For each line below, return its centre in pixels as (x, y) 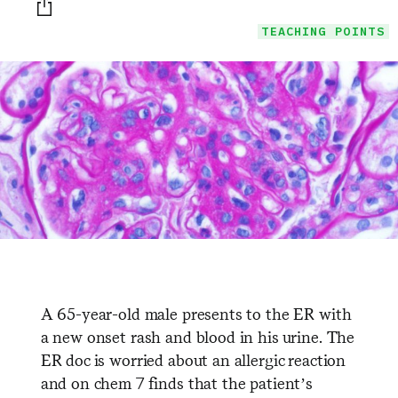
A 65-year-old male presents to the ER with (196, 314)
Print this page (82, 13)
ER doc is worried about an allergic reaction (193, 360)
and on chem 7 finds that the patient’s (176, 383)
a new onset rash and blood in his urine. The (198, 337)
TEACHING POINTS (323, 32)
